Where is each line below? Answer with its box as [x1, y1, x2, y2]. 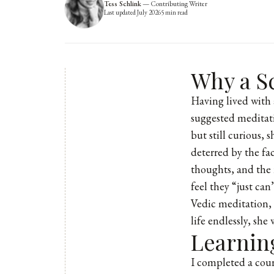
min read [164, 8, 188, 17]
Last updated [104, 8, 137, 17]
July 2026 [137, 8, 161, 17]
